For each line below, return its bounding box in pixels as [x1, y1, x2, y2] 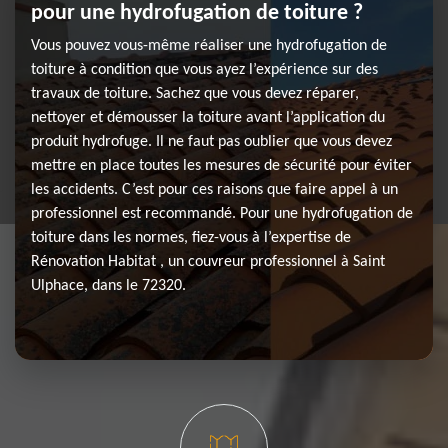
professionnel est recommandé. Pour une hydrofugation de [31, 206, 413, 222]
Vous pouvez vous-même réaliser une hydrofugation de [31, 38, 387, 54]
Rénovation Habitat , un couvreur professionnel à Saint [31, 254, 385, 270]
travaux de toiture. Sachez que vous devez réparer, [31, 86, 359, 102]
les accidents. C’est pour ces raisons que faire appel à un [31, 182, 398, 198]
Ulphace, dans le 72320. [31, 278, 186, 294]
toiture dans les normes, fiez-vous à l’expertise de [31, 230, 351, 246]
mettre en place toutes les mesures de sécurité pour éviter [31, 158, 412, 174]
